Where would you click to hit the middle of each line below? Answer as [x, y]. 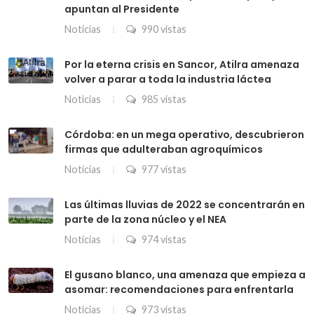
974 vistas [163, 240]
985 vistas [163, 100]
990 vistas [163, 29]
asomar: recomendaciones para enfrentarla [179, 290]
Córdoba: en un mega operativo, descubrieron [184, 135]
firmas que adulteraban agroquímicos [164, 150]
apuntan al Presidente [122, 9]
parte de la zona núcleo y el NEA [145, 220]
